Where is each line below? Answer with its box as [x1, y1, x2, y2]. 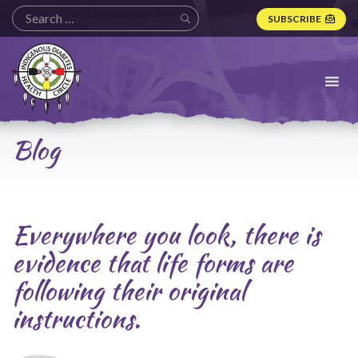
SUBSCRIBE [268, 12, 321, 25]
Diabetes [11, 58, 66, 74]
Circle [11, 90, 46, 105]
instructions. [12, 300, 141, 337]
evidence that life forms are [12, 244, 293, 281]
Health [11, 74, 51, 89]
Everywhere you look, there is [12, 216, 320, 253]
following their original [12, 272, 245, 309]
